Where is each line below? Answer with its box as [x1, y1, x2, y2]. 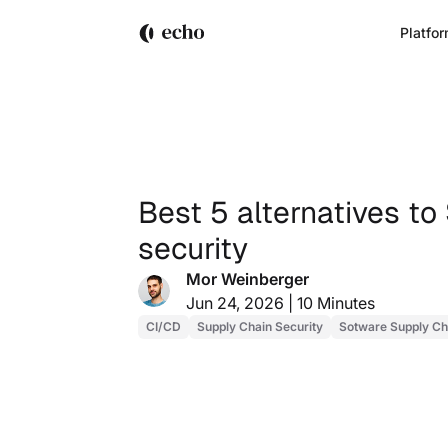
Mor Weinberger [186, 269, 309, 290]
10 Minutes [293, 293, 375, 314]
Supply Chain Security [197, 319, 323, 335]
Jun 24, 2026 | [186, 293, 293, 314]
